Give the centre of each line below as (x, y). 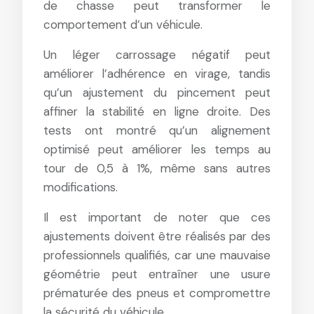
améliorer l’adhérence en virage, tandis (157, 74)
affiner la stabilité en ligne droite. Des (157, 111)
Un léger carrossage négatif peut (157, 55)
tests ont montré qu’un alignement (157, 130)
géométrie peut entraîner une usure (157, 274)
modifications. (81, 187)
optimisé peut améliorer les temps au (157, 149)
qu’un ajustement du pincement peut (157, 93)
